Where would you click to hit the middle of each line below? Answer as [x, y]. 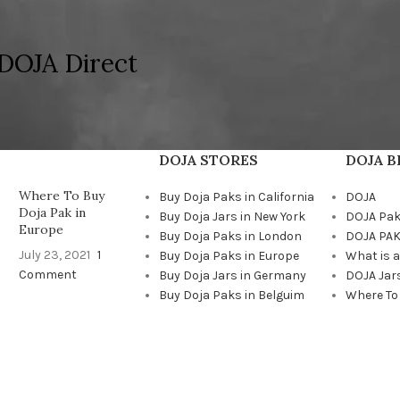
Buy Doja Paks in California [236, 197]
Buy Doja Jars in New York [232, 217]
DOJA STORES [208, 160]
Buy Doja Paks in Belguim [231, 295]
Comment [48, 275]
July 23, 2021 [55, 255]
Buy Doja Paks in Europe [229, 256]
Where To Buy [62, 196]
